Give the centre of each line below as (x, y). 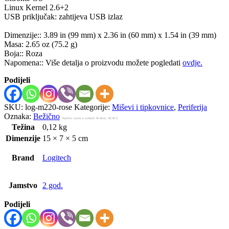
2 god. (53, 185)
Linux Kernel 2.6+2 (36, 7)
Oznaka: (19, 116)
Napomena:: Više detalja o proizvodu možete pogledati (93, 62)
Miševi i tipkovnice (143, 107)
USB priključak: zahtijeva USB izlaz (63, 16)
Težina (23, 127)
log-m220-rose (49, 107)
